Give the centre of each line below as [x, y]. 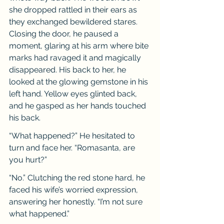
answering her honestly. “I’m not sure [77, 202]
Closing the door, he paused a [65, 34]
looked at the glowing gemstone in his [79, 82]
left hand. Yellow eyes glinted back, [74, 94]
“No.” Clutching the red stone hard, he [78, 178]
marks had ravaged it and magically [76, 58]
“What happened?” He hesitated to [73, 136]
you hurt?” [28, 160]
